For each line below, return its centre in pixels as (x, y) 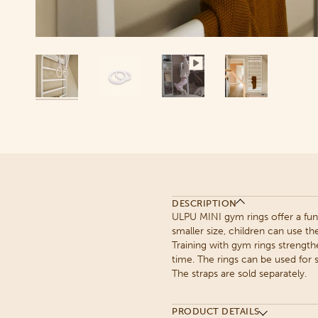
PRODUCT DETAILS (216, 311)
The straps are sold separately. (239, 273)
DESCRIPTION (204, 203)
